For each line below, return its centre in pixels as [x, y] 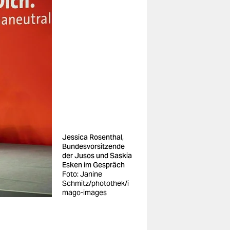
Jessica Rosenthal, [93, 137]
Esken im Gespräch [93, 165]
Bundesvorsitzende [93, 146]
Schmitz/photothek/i [95, 183]
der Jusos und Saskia [97, 156]
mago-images [84, 193]
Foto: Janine [82, 174]
